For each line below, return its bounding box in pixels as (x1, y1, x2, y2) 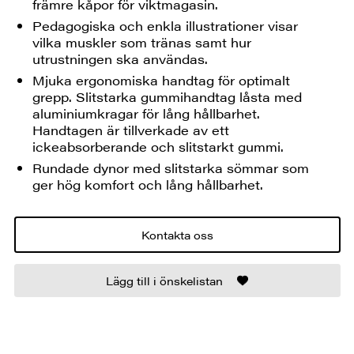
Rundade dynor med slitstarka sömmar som (32, 158, 310, 177)
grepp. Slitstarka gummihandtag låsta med (32, 87, 303, 106)
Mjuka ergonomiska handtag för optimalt (32, 70, 291, 89)
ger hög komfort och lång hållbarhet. (32, 175, 264, 194)
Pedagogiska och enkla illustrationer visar (32, 16, 299, 35)
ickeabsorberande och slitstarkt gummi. (32, 137, 284, 156)
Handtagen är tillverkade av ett (32, 120, 230, 139)
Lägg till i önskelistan (106, 273, 223, 288)
